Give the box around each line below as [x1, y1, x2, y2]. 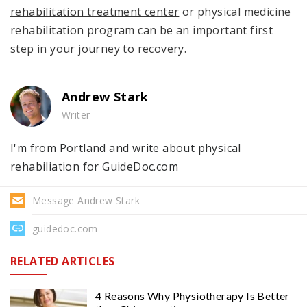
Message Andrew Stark [32, 193, 140, 207]
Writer [62, 108, 90, 121]
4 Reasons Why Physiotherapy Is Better [95, 288, 290, 302]
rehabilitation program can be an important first [10, 22, 273, 38]
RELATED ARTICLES [10, 253, 115, 269]
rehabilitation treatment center [10, 3, 180, 19]
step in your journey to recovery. [10, 40, 187, 56]
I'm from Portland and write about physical [10, 140, 241, 156]
